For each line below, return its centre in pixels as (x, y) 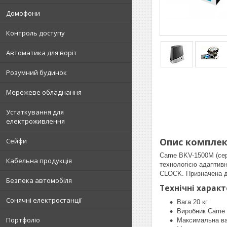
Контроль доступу (35, 33)
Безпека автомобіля (39, 180)
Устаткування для (35, 112)
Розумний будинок (36, 72)
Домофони (23, 13)
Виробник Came (201, 211)
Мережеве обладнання (44, 92)
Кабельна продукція (39, 161)
